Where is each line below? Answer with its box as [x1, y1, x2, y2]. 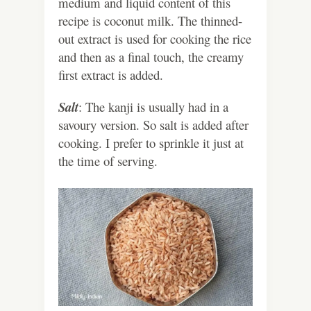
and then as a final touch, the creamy [58, 48, 244, 66]
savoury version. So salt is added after [58, 116, 249, 134]
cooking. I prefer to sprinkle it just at [58, 134, 244, 152]
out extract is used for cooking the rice [58, 30, 251, 48]
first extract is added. [58, 66, 163, 84]
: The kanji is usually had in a [78, 98, 228, 116]
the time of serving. [58, 152, 162, 170]
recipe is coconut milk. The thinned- [58, 12, 242, 30]
